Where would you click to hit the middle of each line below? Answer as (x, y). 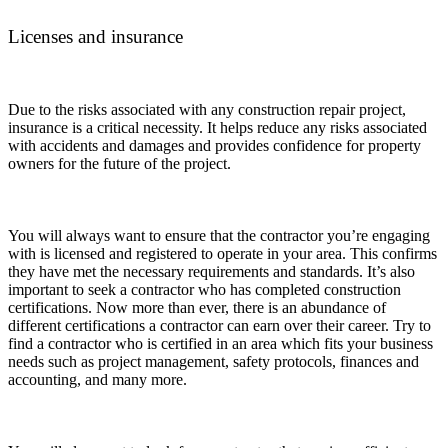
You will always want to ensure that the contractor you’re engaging (219, 236)
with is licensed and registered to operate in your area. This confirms (222, 254)
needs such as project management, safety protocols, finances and (213, 362)
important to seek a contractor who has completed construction (204, 290)
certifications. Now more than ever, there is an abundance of (197, 308)
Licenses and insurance (95, 36)
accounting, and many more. (97, 380)
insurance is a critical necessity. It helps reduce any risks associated (217, 128)
